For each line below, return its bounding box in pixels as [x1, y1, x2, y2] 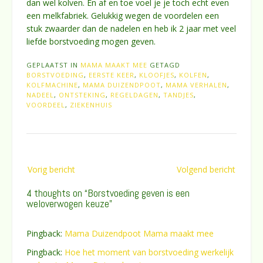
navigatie [26, 170, 60, 181]
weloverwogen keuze [26, 196, 109, 210]
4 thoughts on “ [26, 186, 87, 200]
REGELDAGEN [110, 90, 159, 99]
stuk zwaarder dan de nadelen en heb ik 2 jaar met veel [26, 22, 236, 34]
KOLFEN [179, 70, 207, 79]
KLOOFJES [139, 70, 174, 79]
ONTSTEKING [59, 90, 106, 99]
